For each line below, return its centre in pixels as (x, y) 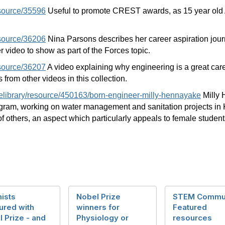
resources (192, 218)
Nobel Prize (98, 197)
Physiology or (102, 218)
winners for (98, 207)
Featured (190, 207)
